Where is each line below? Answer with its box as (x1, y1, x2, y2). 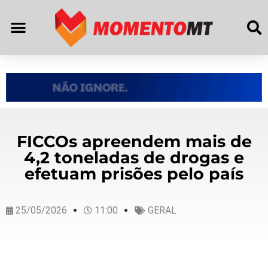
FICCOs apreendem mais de (16, 131, 252, 151)
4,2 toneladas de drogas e (24, 147, 244, 167)
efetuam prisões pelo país (25, 163, 243, 184)
